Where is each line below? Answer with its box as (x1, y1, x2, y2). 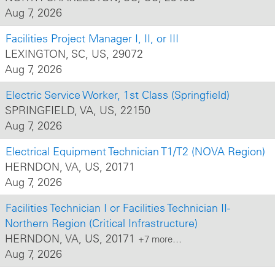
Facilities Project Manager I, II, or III (6, 31, 179, 45)
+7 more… (138, 233, 182, 245)
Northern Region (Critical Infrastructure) (5, 216, 198, 230)
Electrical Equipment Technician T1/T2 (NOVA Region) (6, 144, 265, 158)
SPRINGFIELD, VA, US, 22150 (5, 103, 150, 117)
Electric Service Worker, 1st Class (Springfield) (6, 88, 230, 102)
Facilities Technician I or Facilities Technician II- (6, 201, 230, 215)
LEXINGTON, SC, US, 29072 (5, 47, 143, 61)
